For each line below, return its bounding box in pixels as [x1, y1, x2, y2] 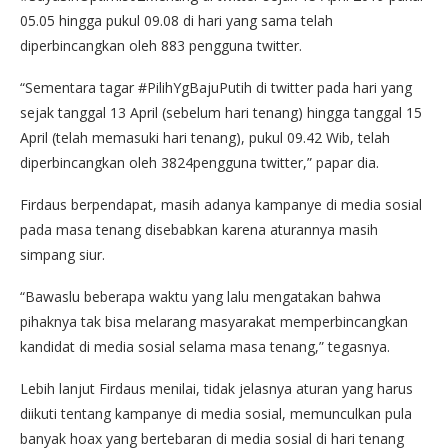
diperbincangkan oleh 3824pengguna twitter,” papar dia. [20, 152, 379, 172]
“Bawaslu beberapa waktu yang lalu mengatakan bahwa [20, 286, 381, 306]
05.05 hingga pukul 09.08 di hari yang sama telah [20, 10, 333, 30]
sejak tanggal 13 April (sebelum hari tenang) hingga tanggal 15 [20, 102, 422, 122]
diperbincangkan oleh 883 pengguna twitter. [20, 35, 302, 55]
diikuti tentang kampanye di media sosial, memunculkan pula [20, 403, 412, 423]
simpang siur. [20, 244, 105, 264]
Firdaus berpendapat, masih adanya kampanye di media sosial [20, 194, 422, 214]
